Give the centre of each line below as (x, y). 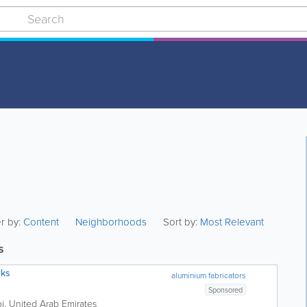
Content (43, 222)
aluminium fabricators (209, 275)
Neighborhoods (111, 222)
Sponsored (226, 290)
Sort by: (181, 222)
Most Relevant (232, 222)
